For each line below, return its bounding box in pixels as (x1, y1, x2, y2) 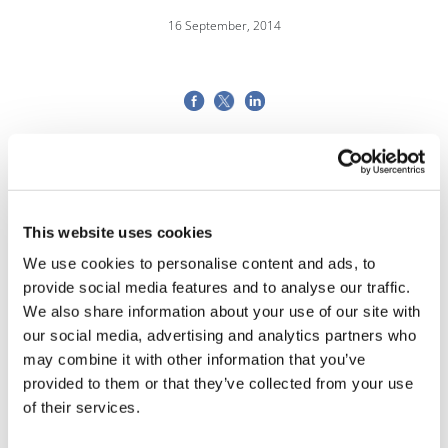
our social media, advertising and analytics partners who (23, 326, 416, 344)
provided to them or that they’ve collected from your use (23, 374, 413, 392)
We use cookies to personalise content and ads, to (23, 254, 376, 272)
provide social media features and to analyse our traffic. (23, 278, 411, 296)
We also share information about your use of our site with (23, 302, 421, 320)
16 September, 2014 (167, 16, 281, 34)
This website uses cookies (23, 223, 213, 241)
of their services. (23, 398, 140, 416)
